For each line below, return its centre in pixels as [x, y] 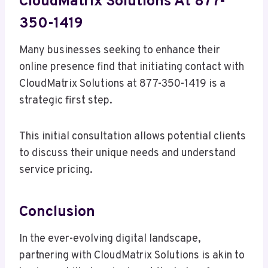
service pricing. [56, 170]
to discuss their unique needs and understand [127, 154]
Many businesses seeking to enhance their [120, 51]
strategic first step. [66, 101]
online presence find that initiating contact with [132, 68]
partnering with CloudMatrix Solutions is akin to [132, 256]
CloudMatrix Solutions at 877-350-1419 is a [122, 84]
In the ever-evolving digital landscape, [110, 239]
